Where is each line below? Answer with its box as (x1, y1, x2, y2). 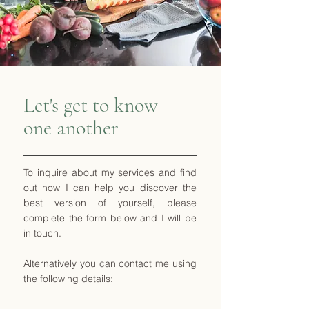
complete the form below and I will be (23, 212, 197, 224)
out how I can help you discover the (23, 181, 197, 194)
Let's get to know (23, 92, 158, 118)
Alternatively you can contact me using (23, 257, 197, 270)
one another (23, 115, 119, 141)
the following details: (23, 272, 113, 285)
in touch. (23, 227, 61, 239)
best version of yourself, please (23, 197, 197, 209)
